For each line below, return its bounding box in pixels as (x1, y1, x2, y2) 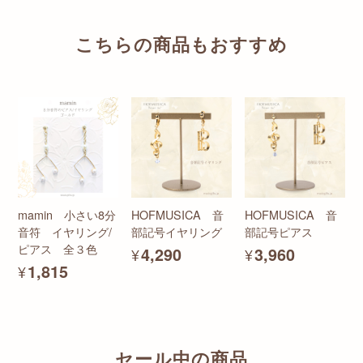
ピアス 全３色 (18, 240, 97, 258)
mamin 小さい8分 (18, 206, 116, 224)
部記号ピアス (245, 223, 314, 241)
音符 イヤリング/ (18, 223, 112, 241)
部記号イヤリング (131, 223, 223, 241)
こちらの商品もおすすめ (75, 32, 288, 58)
